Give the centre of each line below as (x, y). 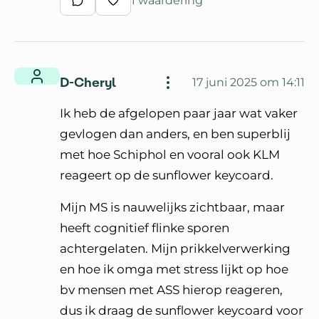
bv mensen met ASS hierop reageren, (171, 289)
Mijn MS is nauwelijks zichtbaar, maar (172, 207)
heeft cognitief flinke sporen (145, 228)
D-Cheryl (88, 83)
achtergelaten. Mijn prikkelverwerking (175, 248)
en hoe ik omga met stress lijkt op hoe (174, 269)
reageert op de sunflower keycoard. (167, 175)
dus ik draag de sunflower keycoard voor (182, 310)
